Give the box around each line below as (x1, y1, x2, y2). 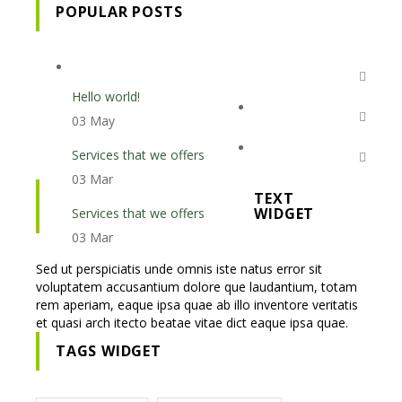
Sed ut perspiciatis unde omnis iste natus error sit (36, 260, 322, 277)
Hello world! (72, 88, 140, 105)
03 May (72, 112, 115, 129)
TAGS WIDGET (56, 341, 162, 361)
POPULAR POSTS (56, 2, 183, 22)
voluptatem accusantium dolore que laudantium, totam (36, 278, 357, 295)
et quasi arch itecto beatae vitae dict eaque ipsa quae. (36, 314, 348, 331)
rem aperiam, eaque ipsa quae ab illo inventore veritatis (36, 296, 358, 313)
